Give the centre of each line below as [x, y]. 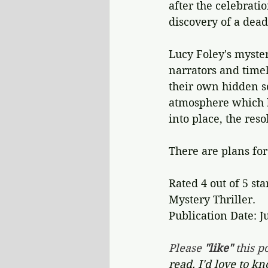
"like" [219, 248]
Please [187, 248]
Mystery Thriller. [212, 200]
